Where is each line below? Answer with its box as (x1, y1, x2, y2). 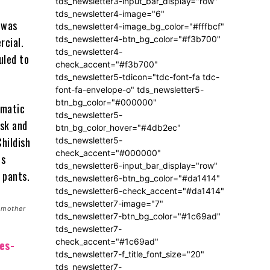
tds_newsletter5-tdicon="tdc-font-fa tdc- (55, 72, 219, 83)
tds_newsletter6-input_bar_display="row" (55, 160, 218, 171)
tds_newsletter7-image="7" (55, 198, 163, 209)
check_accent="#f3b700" (55, 59, 158, 70)
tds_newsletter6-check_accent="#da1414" (55, 186, 224, 196)
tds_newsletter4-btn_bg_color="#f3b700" (55, 34, 221, 45)
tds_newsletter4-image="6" (55, 8, 165, 19)
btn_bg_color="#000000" (55, 97, 157, 108)
